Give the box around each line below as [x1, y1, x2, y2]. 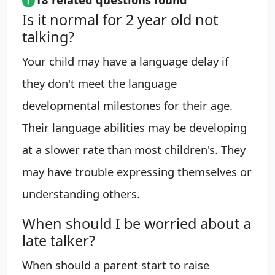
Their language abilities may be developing [22, 120, 247, 135]
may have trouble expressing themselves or [22, 164, 252, 179]
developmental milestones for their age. [22, 98, 233, 113]
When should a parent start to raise [22, 257, 209, 273]
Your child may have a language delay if [22, 53, 228, 69]
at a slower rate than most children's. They [22, 142, 246, 157]
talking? [22, 27, 74, 47]
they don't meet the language [22, 76, 177, 91]
